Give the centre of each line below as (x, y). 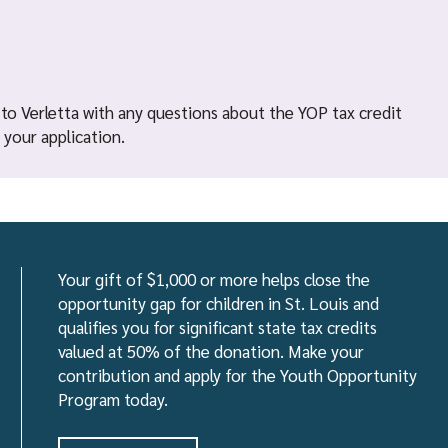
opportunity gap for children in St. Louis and (218, 303)
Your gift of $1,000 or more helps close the (214, 279)
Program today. (113, 399)
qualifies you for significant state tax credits (217, 327)
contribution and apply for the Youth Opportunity (237, 375)
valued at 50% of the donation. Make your (211, 351)
